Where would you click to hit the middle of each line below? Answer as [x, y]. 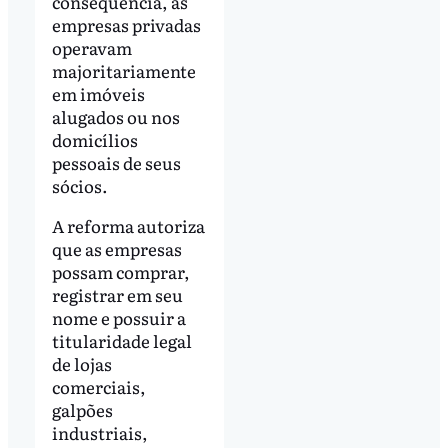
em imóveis [98, 94]
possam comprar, [120, 271]
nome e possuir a [118, 317]
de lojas [81, 363]
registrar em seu [117, 294]
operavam [91, 48]
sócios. [79, 186]
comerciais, [98, 386]
